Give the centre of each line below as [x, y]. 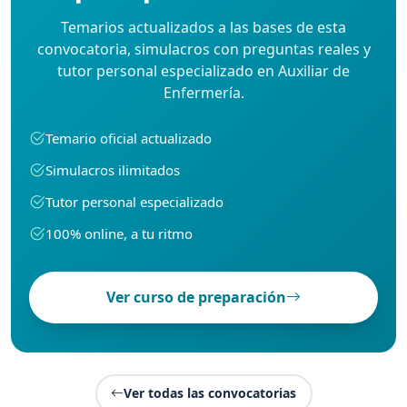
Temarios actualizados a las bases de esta [203, 27]
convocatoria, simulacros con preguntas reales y [203, 49]
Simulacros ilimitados [113, 169]
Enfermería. [203, 92]
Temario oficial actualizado [129, 138]
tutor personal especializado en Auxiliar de [203, 70]
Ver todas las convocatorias [210, 393]
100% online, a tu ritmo [119, 234]
